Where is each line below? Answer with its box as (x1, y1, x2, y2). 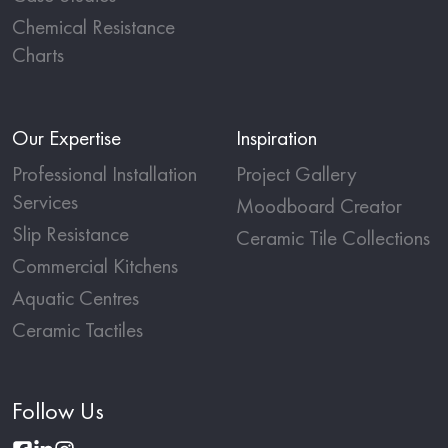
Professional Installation (12, 160, 197, 188)
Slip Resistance (12, 220, 129, 248)
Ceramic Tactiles (12, 316, 143, 344)
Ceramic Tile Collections (236, 224, 430, 252)
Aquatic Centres (12, 284, 139, 312)
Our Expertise (12, 124, 121, 152)
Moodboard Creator (236, 192, 402, 220)
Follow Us (12, 395, 104, 427)
